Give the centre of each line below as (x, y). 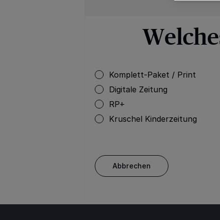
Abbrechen (132, 166)
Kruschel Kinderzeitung (153, 119)
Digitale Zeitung (138, 89)
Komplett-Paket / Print (152, 75)
